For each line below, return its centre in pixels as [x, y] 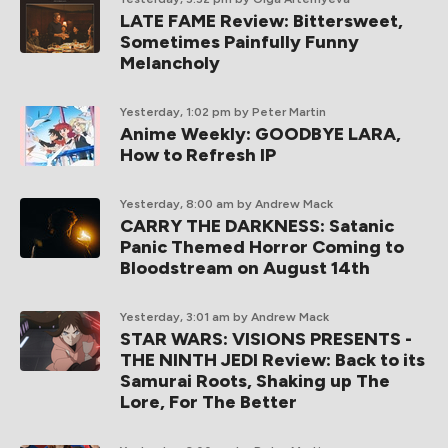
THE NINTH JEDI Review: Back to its [272, 360]
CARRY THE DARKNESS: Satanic [257, 226]
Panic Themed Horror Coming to [262, 247]
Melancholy [170, 63]
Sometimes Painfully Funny [239, 42]
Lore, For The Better [208, 402]
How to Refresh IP [198, 155]
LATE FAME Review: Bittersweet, [261, 21]
